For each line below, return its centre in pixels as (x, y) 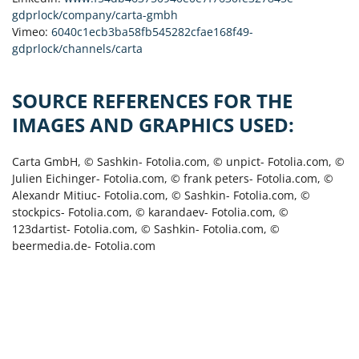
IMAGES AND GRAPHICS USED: (153, 125)
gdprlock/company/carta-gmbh (97, 15)
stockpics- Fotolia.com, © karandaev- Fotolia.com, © (150, 212)
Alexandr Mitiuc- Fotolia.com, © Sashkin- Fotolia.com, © (161, 195)
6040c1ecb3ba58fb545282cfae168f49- (152, 32)
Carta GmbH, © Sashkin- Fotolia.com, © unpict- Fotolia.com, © (178, 161)
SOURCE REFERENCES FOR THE (152, 101)
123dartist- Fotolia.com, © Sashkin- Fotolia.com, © (146, 229)
